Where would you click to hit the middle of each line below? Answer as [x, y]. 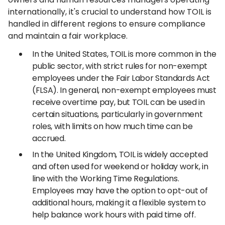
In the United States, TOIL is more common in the [124, 54]
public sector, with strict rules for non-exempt [120, 66]
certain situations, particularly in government [118, 114]
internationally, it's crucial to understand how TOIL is [110, 12]
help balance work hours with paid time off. [114, 215]
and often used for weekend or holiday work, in [120, 166]
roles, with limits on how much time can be [113, 126]
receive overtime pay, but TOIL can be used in [119, 102]
